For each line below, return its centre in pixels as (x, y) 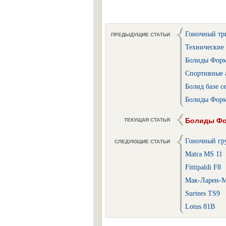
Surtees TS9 (203, 193)
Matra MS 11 (204, 154)
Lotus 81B (200, 207)
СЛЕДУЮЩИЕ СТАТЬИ (142, 142)
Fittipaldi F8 (203, 167)
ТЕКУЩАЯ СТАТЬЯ (147, 120)
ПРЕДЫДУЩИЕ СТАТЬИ (140, 35)
